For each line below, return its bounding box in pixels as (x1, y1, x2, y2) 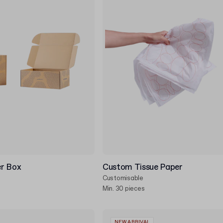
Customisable (103, 174, 143, 183)
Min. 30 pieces (103, 185, 145, 193)
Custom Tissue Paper (103, 162, 183, 173)
